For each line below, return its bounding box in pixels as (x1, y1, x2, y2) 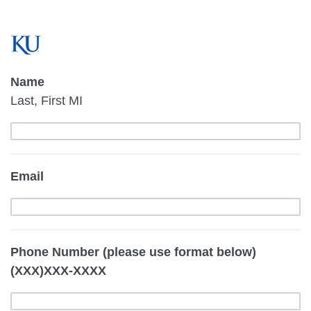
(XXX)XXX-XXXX (10, 263, 106, 278)
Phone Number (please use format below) (10, 244, 256, 259)
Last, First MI (10, 93, 83, 108)
